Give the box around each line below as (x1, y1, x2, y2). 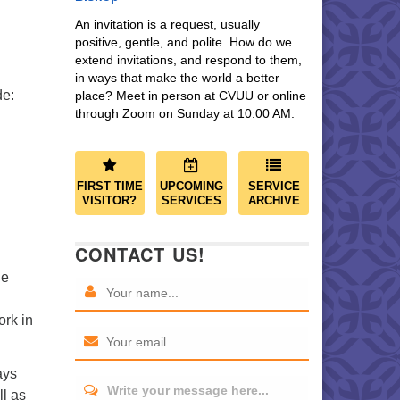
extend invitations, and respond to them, (74, 53, 302, 68)
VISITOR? (82, 194, 137, 208)
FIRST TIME (76, 179, 143, 194)
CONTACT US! (74, 241, 206, 268)
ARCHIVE (247, 194, 300, 208)
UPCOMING (160, 179, 224, 194)
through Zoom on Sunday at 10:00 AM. (74, 106, 295, 121)
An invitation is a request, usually (74, 17, 260, 32)
